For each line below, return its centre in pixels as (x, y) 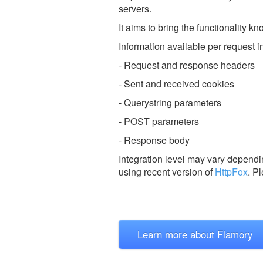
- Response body (154, 140)
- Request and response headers (187, 65)
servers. (135, 8)
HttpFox (231, 171)
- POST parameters (159, 121)
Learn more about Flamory (195, 234)
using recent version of (167, 171)
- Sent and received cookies (176, 83)
